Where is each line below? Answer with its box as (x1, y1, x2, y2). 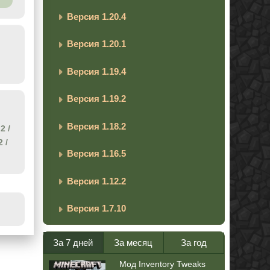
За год (180, 237, 207, 248)
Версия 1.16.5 (67, 148, 126, 159)
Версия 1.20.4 (67, 11, 126, 22)
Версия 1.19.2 (67, 93, 126, 104)
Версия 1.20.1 (67, 39, 126, 49)
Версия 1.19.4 (67, 66, 126, 77)
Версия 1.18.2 (67, 121, 126, 131)
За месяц (114, 237, 153, 248)
